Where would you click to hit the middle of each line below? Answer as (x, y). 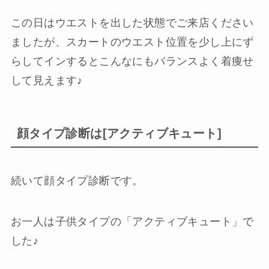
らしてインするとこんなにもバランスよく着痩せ (132, 61)
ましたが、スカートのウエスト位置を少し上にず (132, 42)
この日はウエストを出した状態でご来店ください (132, 23)
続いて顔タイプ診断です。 (77, 181)
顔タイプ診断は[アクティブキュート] (119, 133)
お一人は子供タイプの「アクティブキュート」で (132, 221)
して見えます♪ (47, 80)
